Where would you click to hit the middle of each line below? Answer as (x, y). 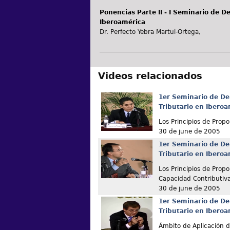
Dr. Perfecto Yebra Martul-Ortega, (150, 32)
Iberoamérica (122, 22)
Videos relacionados (150, 76)
